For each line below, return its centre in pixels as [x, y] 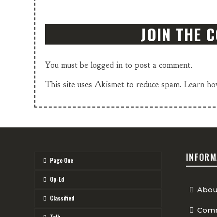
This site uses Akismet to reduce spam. [115, 84]
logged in [107, 65]
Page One [62, 160]
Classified [62, 198]
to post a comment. [157, 65]
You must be [68, 65]
